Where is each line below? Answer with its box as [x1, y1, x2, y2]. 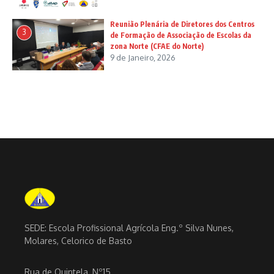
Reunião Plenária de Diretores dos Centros [110, 19, 254, 29]
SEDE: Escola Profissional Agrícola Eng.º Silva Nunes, [24, 222, 234, 233]
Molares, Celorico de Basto [24, 235, 132, 246]
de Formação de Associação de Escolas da [110, 30, 251, 40]
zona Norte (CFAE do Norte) [110, 41, 204, 51]
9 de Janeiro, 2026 [110, 52, 176, 62]
